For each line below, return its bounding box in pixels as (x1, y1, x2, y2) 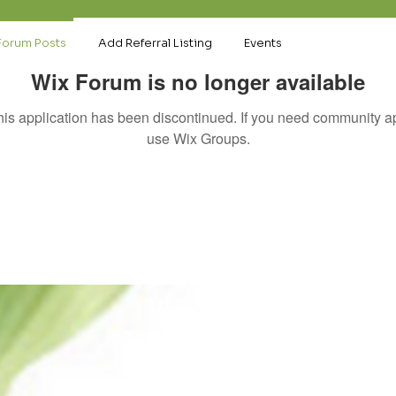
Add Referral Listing (98, 35, 212, 50)
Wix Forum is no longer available (31, 66, 365, 96)
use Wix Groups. (146, 128, 250, 148)
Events (244, 35, 282, 50)
